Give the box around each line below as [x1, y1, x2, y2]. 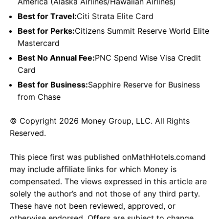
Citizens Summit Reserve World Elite [75, 26, 209, 36]
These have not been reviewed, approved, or [10, 201, 175, 211]
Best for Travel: [18, 11, 77, 22]
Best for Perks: [18, 26, 75, 36]
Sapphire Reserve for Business [88, 80, 200, 90]
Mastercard [18, 38, 60, 48]
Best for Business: [18, 80, 88, 90]
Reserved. [10, 128, 46, 138]
